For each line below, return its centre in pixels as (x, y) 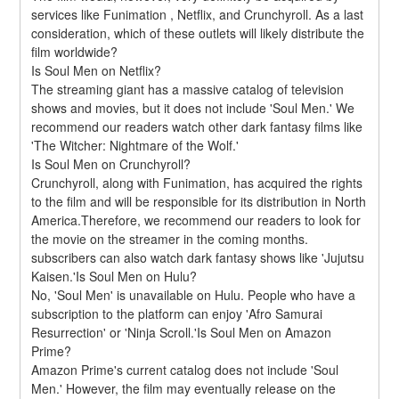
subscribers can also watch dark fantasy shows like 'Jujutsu (198, 257)
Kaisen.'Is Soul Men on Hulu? (114, 276)
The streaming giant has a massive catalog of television (188, 89)
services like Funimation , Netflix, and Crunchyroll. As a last (198, 14)
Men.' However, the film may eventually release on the (184, 388)
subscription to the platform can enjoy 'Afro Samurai (177, 313)
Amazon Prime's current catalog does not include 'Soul (185, 369)
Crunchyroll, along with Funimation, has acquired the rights (197, 182)
